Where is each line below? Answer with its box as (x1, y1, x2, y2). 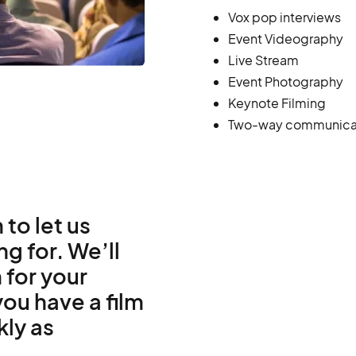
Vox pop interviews (227, 9, 341, 25)
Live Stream (227, 52, 299, 68)
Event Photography (227, 73, 343, 90)
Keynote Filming (227, 95, 326, 111)
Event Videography (227, 30, 343, 47)
